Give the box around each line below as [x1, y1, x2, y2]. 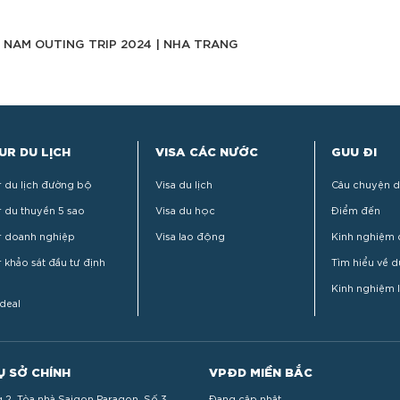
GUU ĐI [331, 142, 378, 160]
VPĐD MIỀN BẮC [208, 362, 312, 379]
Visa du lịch [154, 177, 212, 190]
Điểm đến [331, 203, 381, 216]
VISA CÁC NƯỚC [154, 142, 258, 160]
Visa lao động [154, 229, 225, 242]
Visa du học [154, 203, 215, 216]
